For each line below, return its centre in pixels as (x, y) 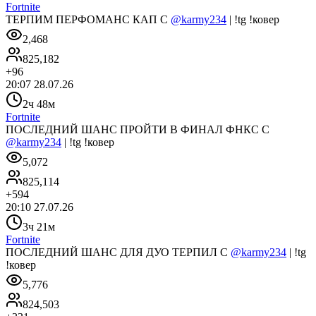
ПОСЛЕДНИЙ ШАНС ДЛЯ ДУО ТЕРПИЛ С (118, 252)
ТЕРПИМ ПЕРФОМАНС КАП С (88, 19)
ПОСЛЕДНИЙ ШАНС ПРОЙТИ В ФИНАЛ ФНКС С (138, 129)
